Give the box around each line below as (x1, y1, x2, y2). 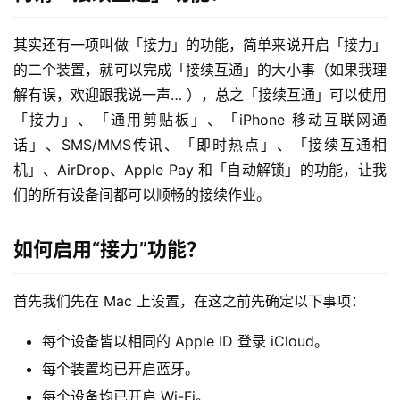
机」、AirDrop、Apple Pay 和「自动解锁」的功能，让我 (13, 161, 387, 179)
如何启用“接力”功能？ (13, 237, 206, 261)
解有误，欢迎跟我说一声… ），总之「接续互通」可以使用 (13, 86, 387, 104)
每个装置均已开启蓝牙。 (42, 360, 199, 378)
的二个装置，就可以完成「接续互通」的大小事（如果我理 (13, 61, 387, 79)
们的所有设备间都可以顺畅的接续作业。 (13, 186, 271, 204)
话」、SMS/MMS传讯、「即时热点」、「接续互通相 (13, 136, 387, 154)
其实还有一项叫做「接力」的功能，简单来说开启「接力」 (13, 36, 387, 54)
